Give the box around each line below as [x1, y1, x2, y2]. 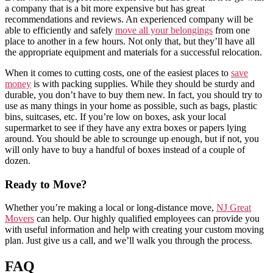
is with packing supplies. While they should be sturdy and [31, 78, 255, 89]
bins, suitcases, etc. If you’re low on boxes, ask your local [5, 111, 226, 122]
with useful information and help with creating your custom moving [5, 224, 264, 235]
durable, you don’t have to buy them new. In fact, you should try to [5, 89, 262, 100]
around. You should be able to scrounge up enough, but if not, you [5, 133, 259, 144]
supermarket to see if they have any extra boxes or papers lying [5, 122, 246, 133]
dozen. [5, 155, 30, 166]
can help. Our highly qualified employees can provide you [34, 213, 260, 224]
